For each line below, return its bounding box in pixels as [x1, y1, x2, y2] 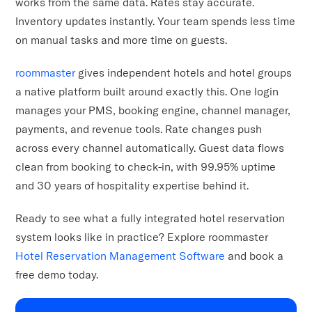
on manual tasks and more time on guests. [15, 33, 228, 47]
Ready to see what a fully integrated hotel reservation [15, 211, 286, 226]
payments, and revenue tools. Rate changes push [15, 122, 263, 136]
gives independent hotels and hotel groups [75, 65, 292, 80]
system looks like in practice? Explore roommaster [15, 230, 269, 244]
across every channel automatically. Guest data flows [15, 141, 285, 155]
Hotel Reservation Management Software [15, 249, 226, 263]
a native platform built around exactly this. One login [15, 84, 279, 99]
